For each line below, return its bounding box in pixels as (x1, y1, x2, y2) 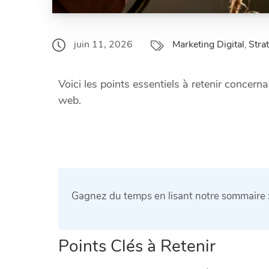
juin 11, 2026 (74, 38, 133, 52)
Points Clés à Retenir (58, 234, 216, 258)
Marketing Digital (172, 38, 244, 52)
